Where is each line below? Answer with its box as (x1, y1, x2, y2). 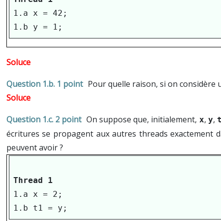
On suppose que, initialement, (86, 114, 199, 125)
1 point (56, 78, 83, 90)
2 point (55, 114, 81, 125)
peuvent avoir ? (6, 142, 63, 153)
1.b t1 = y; (13, 203, 68, 213)
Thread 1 (13, 176, 53, 185)
